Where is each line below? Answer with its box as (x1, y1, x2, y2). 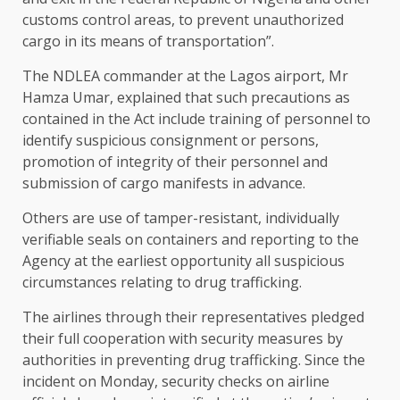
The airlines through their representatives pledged (22, 307, 364, 328)
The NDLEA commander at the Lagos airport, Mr (22, 66, 348, 87)
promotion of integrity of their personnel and (22, 152, 328, 172)
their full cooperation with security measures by (22, 329, 343, 349)
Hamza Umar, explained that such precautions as (22, 87, 350, 108)
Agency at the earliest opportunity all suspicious (22, 251, 345, 271)
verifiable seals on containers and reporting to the (22, 229, 359, 250)
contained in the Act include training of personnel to (22, 109, 371, 129)
